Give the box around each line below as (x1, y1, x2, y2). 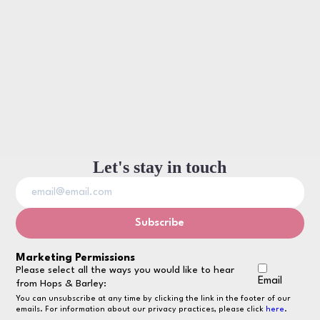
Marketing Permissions (16, 252, 136, 264)
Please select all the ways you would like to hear (16, 264, 235, 275)
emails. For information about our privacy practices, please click (16, 305, 266, 314)
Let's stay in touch (93, 157, 227, 176)
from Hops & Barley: (16, 278, 107, 289)
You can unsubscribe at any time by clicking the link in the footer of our (16, 294, 291, 303)
